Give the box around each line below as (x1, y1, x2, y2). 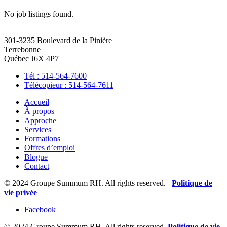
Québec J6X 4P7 (4, 54, 59, 63)
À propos (24, 106, 54, 116)
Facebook (24, 205, 56, 214)
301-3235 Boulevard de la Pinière (4, 35, 112, 45)
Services (24, 125, 51, 134)
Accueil (24, 97, 49, 106)
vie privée (4, 187, 37, 197)
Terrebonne (4, 45, 41, 54)
